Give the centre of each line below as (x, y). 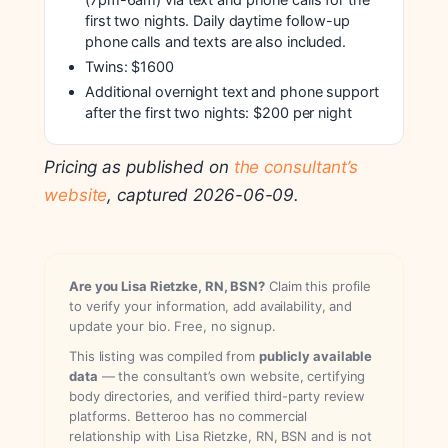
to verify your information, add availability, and (211, 306)
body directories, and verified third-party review (217, 396)
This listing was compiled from (164, 356)
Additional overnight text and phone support (232, 92)
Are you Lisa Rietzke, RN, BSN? (167, 286)
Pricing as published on (139, 167)
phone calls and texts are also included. (215, 42)
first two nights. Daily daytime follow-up (217, 21)
